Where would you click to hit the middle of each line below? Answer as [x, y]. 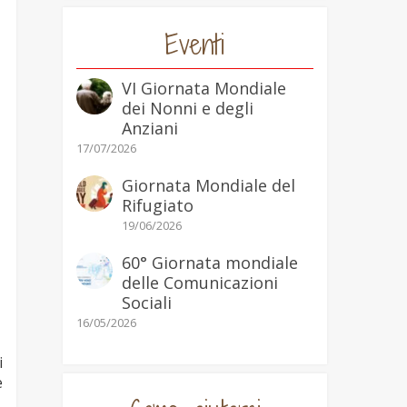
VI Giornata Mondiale [203, 88]
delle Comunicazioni [199, 283]
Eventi [194, 45]
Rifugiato [157, 205]
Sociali [146, 303]
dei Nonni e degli [187, 108]
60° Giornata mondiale [209, 263]
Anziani [149, 128]
